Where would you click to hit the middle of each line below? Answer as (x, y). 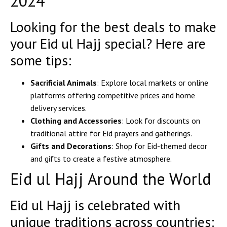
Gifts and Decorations (71, 146)
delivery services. (59, 108)
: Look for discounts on (161, 121)
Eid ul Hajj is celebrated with (95, 205)
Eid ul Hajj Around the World (110, 179)
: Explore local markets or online (153, 83)
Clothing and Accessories (76, 121)
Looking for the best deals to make (113, 27)
